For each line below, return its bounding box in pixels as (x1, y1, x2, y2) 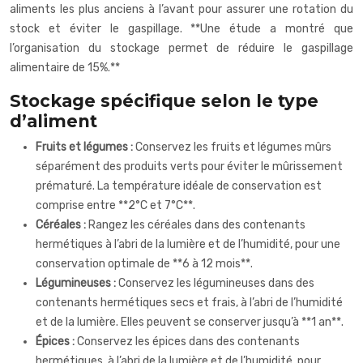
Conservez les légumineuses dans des (118, 275, 314, 290)
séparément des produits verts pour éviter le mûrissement (36, 159, 343, 173)
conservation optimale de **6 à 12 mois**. (36, 256, 253, 271)
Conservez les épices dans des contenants (77, 334, 300, 348)
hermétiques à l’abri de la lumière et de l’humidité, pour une (36, 237, 340, 251)
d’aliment (10, 110, 97, 131)
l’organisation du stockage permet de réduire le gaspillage (10, 41, 353, 55)
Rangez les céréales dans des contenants (88, 217, 305, 232)
